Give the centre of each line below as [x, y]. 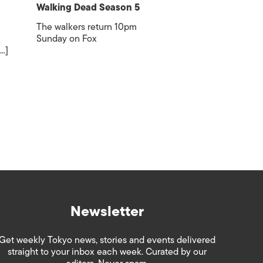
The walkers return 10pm [87, 27]
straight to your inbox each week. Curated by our [107, 252]
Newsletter [107, 211]
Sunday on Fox [67, 39]
